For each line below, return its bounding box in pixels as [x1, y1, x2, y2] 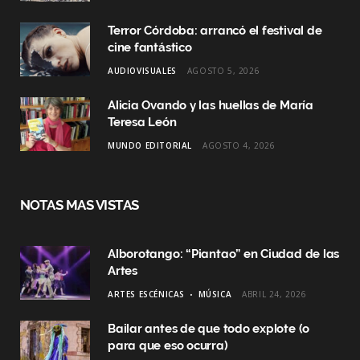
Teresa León [108, 114, 177, 129]
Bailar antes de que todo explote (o [108, 321, 310, 336]
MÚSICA [198, 288, 232, 300]
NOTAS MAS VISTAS [20, 196, 139, 213]
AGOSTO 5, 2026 [186, 64, 260, 76]
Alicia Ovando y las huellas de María [108, 97, 313, 112]
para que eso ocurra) [108, 337, 228, 353]
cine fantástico [108, 39, 192, 55]
